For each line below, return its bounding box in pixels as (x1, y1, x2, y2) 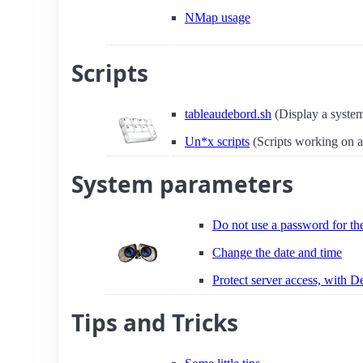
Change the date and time (212, 246, 342, 259)
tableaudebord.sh (185, 107, 271, 121)
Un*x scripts (185, 135, 250, 148)
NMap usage (185, 11, 250, 24)
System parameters (71, 169, 293, 199)
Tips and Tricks (71, 307, 238, 338)
